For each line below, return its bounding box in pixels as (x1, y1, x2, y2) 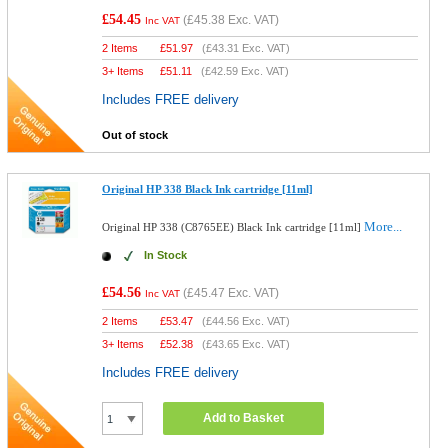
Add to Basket (203, 411, 285, 425)
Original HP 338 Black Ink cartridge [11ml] (102, 183, 314, 195)
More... (364, 219, 403, 234)
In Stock (144, 249, 188, 261)
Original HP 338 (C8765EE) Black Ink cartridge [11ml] (102, 221, 365, 233)
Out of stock (102, 129, 169, 141)
